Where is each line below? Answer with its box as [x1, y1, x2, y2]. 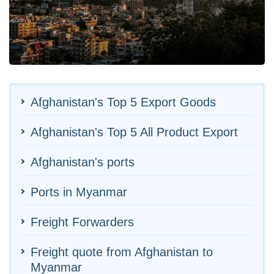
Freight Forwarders [31, 215, 134, 229]
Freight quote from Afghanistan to [31, 245, 213, 259]
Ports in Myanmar [31, 185, 127, 199]
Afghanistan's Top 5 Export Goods [31, 95, 216, 109]
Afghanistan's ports [31, 155, 135, 169]
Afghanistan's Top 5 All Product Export [31, 125, 238, 139]
